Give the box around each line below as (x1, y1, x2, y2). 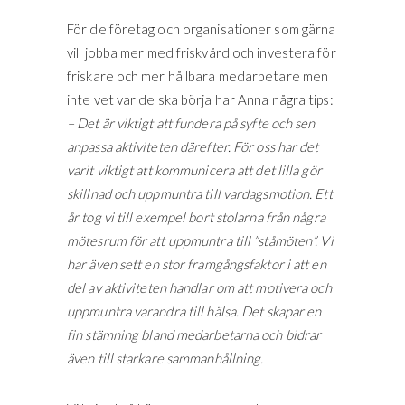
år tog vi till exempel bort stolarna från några (67, 209, 325, 226)
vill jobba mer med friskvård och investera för (67, 44, 336, 61)
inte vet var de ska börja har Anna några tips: (67, 91, 334, 108)
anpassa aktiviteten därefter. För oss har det (67, 138, 319, 155)
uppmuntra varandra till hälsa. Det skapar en (67, 303, 322, 320)
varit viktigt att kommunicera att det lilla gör (67, 162, 322, 179)
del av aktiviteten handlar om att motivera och (67, 279, 332, 297)
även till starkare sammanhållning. (67, 350, 264, 367)
